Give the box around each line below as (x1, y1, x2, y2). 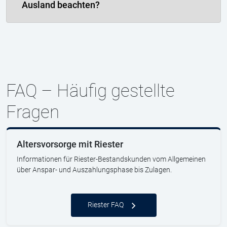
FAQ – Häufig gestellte (6, 81, 175, 101)
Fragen (6, 102, 59, 123)
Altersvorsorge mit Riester (17, 139, 123, 149)
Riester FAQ (87, 200, 124, 209)
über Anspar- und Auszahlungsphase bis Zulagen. (17, 166, 172, 174)
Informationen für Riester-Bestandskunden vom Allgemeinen (17, 155, 206, 163)
